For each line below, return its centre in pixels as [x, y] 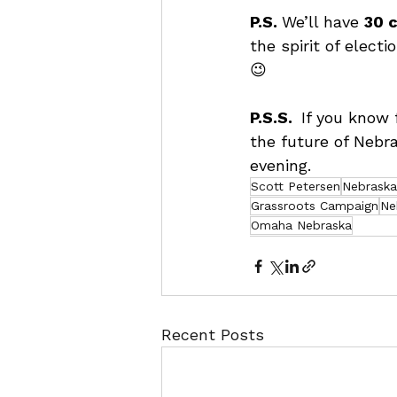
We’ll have [323, 22]
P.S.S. [276, 117]
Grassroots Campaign [315, 206]
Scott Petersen [296, 186]
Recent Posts [213, 335]
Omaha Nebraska [301, 225]
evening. [280, 165]
